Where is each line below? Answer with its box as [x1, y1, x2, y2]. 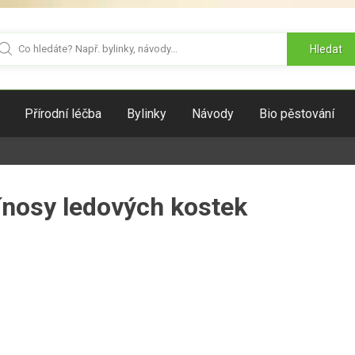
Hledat [310, 43, 342, 56]
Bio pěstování [259, 106, 334, 121]
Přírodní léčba [25, 106, 101, 121]
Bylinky [127, 106, 166, 121]
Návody [192, 106, 234, 121]
